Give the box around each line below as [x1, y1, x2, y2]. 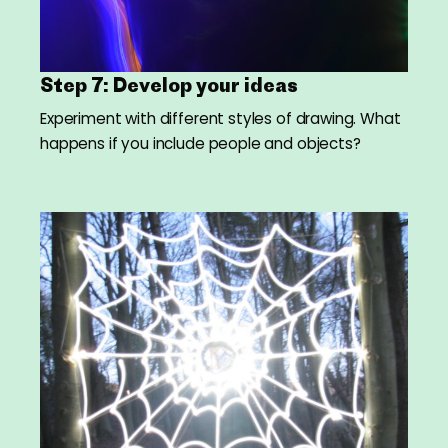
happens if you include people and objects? [40, 133, 361, 155]
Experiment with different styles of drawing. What [40, 108, 401, 130]
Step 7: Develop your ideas [40, 73, 298, 98]
